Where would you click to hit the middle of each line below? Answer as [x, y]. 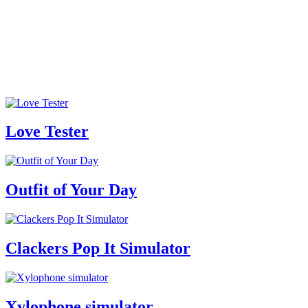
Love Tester [47, 132]
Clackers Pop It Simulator [98, 249]
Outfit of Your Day [71, 190]
